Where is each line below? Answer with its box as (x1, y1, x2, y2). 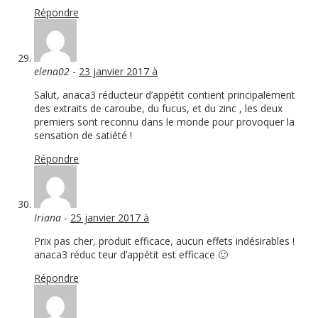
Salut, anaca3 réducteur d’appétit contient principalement (34, 88, 295, 102)
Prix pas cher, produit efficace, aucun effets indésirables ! (34, 234, 295, 248)
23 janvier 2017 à (79, 65, 158, 79)
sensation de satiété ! (34, 128, 132, 143)
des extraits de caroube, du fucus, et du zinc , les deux (34, 102, 283, 116)
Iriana (34, 211, 61, 225)
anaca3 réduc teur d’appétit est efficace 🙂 (34, 248, 228, 262)
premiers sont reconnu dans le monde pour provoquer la (34, 115, 295, 129)
